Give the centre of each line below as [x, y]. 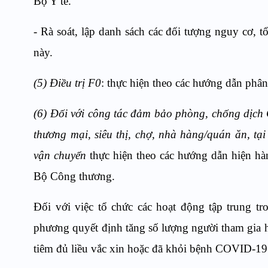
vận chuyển [60, 156]
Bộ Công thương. [74, 176]
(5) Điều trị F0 [68, 83]
